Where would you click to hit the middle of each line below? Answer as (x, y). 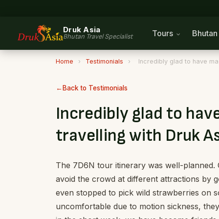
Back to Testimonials (95, 88)
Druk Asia (82, 30)
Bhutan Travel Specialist (98, 36)
